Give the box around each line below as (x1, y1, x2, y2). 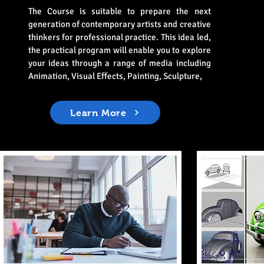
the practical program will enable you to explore (28, 45, 211, 55)
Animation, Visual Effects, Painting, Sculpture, (28, 71, 202, 81)
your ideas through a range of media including (28, 58, 211, 68)
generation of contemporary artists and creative (28, 19, 211, 29)
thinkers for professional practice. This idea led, (28, 32, 211, 42)
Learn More (70, 107, 127, 118)
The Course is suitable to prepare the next (28, 6, 211, 16)
